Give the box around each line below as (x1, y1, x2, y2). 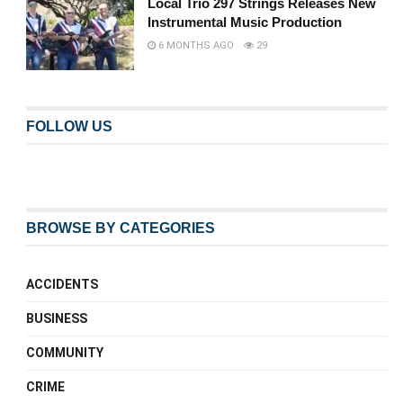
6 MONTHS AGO (156, 39, 235, 51)
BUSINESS (26, 311, 88, 327)
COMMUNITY (26, 345, 104, 361)
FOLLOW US (26, 119, 113, 135)
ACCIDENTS (26, 277, 99, 292)
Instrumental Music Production (148, 13, 343, 30)
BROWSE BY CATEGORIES (26, 220, 216, 237)
